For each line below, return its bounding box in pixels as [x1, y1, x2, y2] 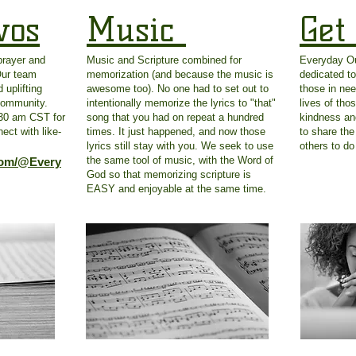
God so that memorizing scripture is [87, 168, 251, 180]
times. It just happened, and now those [87, 125, 265, 137]
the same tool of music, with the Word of [87, 153, 273, 166]
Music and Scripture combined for [87, 53, 242, 66]
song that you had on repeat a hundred [87, 110, 264, 123]
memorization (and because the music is [87, 68, 273, 80]
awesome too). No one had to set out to [87, 82, 269, 95]
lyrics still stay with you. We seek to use [87, 139, 273, 152]
